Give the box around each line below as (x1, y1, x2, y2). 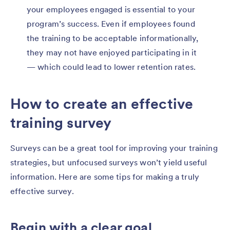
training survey (10, 113, 112, 132)
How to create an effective (10, 94, 194, 113)
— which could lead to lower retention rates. (27, 61, 196, 72)
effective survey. (10, 185, 74, 196)
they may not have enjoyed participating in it (27, 47, 197, 57)
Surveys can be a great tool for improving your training (10, 142, 218, 153)
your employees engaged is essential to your (27, 4, 195, 14)
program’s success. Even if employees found (27, 18, 195, 29)
